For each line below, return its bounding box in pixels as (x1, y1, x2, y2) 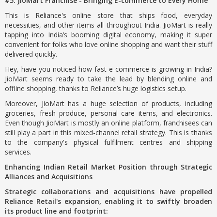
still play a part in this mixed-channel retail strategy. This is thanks (5, 128, 212, 137)
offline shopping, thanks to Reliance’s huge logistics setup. (5, 84, 186, 93)
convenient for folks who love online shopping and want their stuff (5, 40, 212, 49)
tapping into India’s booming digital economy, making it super (5, 30, 212, 39)
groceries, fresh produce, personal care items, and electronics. (5, 108, 212, 118)
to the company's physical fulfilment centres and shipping (5, 138, 212, 147)
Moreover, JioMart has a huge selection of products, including (5, 99, 212, 108)
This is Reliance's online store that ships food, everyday (5, 11, 212, 20)
